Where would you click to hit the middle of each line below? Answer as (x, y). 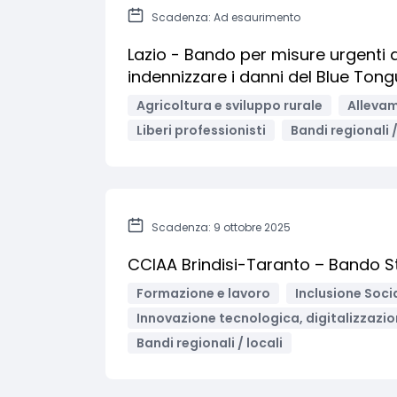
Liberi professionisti (201, 130)
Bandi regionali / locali (210, 343)
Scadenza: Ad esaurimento (226, 17)
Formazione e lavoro (203, 293)
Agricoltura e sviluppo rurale (230, 105)
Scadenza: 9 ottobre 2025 (221, 227)
